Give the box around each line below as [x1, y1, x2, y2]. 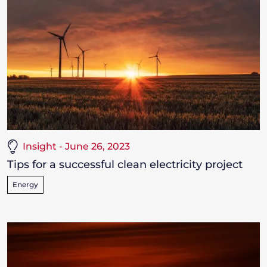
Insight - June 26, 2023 [23, 141, 130, 153]
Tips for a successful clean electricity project [7, 158, 243, 172]
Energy [13, 180, 38, 190]
